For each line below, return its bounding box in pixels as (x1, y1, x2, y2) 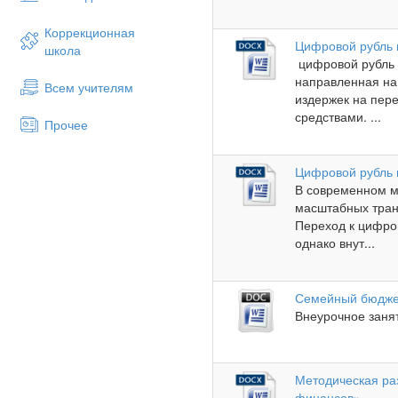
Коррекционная (44, 23, 135, 41)
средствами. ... (295, 107, 382, 126)
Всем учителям (44, 78, 133, 96)
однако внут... (295, 234, 376, 252)
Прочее (44, 115, 88, 133)
